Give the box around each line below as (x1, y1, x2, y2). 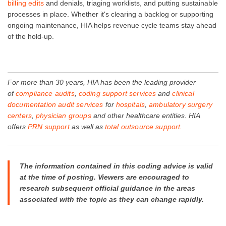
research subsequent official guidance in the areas (20, 184, 195, 192)
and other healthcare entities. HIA (91, 111, 200, 120)
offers (8, 122, 28, 131)
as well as (69, 122, 105, 131)
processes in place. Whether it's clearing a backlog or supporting (8, 10, 213, 18)
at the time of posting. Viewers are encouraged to (20, 173, 189, 181)
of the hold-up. (8, 32, 54, 40)
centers (8, 111, 32, 120)
